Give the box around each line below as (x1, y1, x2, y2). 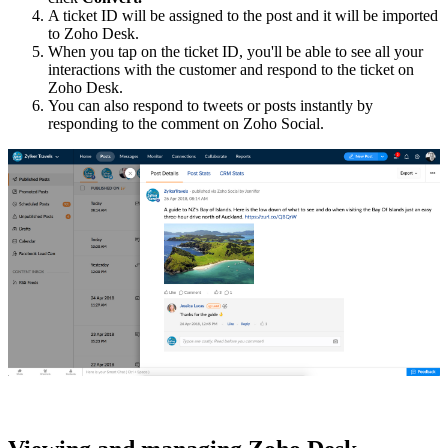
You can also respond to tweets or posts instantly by (48, 96, 373, 114)
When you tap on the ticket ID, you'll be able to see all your (48, 42, 423, 60)
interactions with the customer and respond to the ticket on (48, 60, 414, 78)
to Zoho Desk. (48, 24, 139, 42)
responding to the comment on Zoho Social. (48, 114, 324, 132)
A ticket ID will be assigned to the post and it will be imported (48, 6, 438, 24)
